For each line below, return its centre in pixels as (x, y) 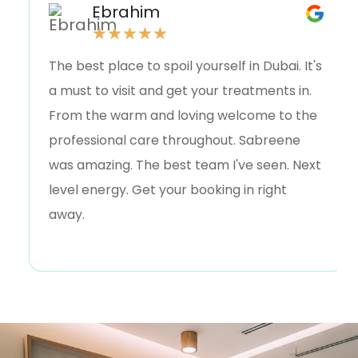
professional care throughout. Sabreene (175, 141)
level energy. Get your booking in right (168, 190)
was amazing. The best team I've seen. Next (185, 165)
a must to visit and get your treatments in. (181, 91)
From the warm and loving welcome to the (183, 116)
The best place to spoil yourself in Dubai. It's (186, 66)
